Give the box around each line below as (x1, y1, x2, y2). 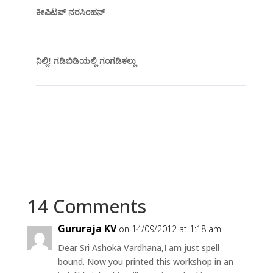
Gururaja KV (57, 222, 116, 236)
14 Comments (27, 194, 146, 219)
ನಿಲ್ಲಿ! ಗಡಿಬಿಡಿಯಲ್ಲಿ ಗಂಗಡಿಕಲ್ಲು (35, 56, 136, 66)
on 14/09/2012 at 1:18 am (118, 223, 221, 235)
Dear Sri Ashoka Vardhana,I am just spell (57, 242, 219, 254)
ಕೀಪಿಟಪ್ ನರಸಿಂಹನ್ (35, 7, 105, 18)
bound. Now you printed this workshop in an (57, 256, 233, 268)
